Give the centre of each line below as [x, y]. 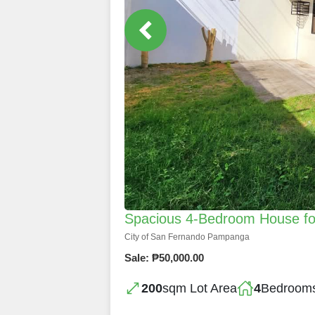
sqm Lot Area [200, 288]
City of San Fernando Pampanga [187, 237]
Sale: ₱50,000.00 [164, 257]
